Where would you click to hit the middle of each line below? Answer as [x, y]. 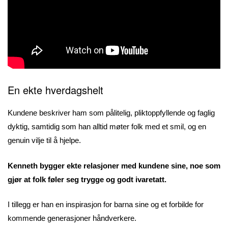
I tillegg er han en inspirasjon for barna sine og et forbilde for [106, 205]
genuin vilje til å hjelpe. [44, 140]
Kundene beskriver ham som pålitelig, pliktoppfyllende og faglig [111, 113]
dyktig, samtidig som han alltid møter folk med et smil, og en [107, 127]
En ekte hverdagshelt [55, 90]
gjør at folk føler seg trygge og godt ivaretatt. [87, 179]
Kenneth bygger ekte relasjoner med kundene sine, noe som [114, 165]
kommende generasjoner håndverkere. [72, 218]
